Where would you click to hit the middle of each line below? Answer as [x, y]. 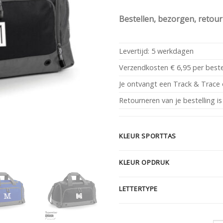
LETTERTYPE [139, 189]
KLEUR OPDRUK [144, 163]
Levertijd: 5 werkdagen [156, 51]
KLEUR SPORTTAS [148, 136]
